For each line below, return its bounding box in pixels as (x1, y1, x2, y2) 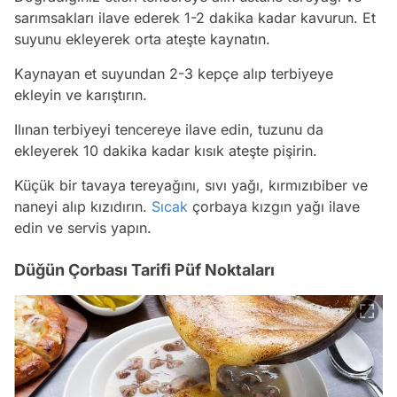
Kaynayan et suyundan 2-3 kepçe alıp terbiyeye (14, 65, 333, 83)
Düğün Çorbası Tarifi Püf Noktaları (14, 261, 275, 280)
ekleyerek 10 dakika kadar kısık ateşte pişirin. (14, 142, 317, 160)
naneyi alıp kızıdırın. (14, 198, 152, 216)
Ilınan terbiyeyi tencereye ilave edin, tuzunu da (14, 121, 323, 139)
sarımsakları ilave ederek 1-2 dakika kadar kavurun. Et (14, 9, 376, 27)
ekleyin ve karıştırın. (14, 86, 147, 105)
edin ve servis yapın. (14, 219, 152, 237)
